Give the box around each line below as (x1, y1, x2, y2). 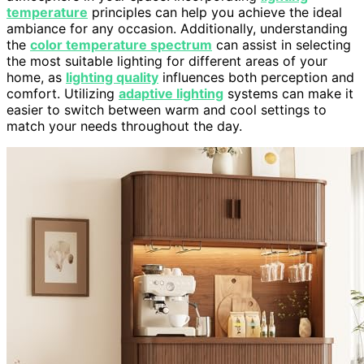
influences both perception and (158, 68, 354, 85)
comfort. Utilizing (6, 84, 119, 102)
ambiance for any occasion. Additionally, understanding (6, 19, 348, 37)
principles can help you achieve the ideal (88, 3, 342, 20)
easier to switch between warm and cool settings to (6, 101, 327, 118)
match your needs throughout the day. (6, 117, 242, 134)
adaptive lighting (119, 84, 223, 102)
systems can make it (223, 84, 353, 102)
